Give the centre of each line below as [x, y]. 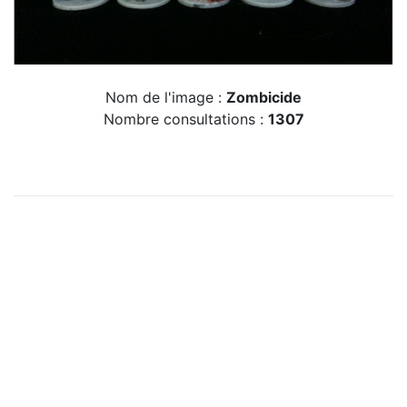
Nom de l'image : [166, 97]
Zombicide [264, 97]
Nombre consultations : [185, 119]
